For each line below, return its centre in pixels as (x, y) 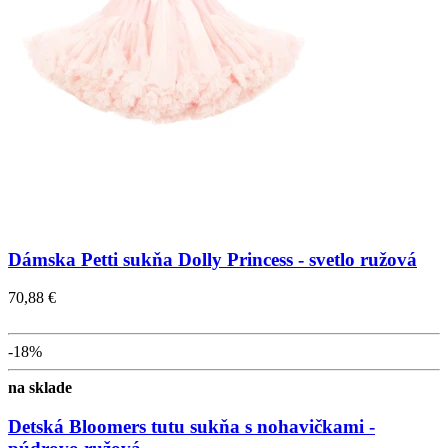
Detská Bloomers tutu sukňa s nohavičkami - (191, 426)
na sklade (40, 388)
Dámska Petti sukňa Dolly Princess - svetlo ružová (212, 259)
